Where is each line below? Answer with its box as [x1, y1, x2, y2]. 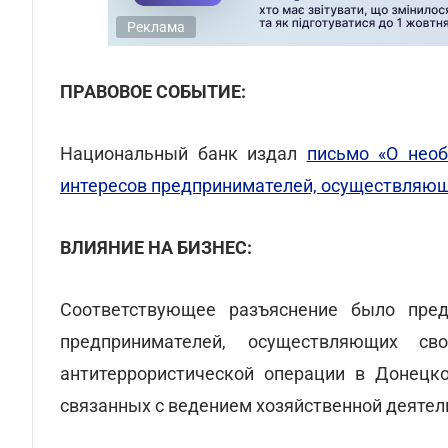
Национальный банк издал [60, 143, 307, 164]
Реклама [127, 19, 185, 35]
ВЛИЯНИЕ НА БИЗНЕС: [60, 237, 252, 258]
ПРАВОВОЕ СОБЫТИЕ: [60, 81, 246, 102]
